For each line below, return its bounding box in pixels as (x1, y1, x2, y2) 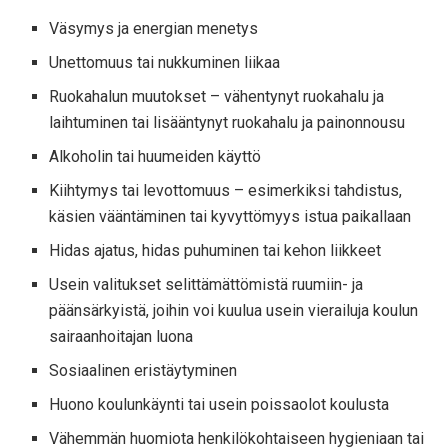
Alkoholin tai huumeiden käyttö (49, 147, 262, 167)
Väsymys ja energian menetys (49, 19, 259, 39)
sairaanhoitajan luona (49, 327, 194, 347)
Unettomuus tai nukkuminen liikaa (49, 53, 281, 73)
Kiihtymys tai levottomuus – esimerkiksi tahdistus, (49, 181, 403, 201)
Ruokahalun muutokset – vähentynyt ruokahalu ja (49, 87, 385, 107)
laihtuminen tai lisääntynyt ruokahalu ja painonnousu (49, 113, 406, 133)
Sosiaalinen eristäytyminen (49, 361, 238, 381)
